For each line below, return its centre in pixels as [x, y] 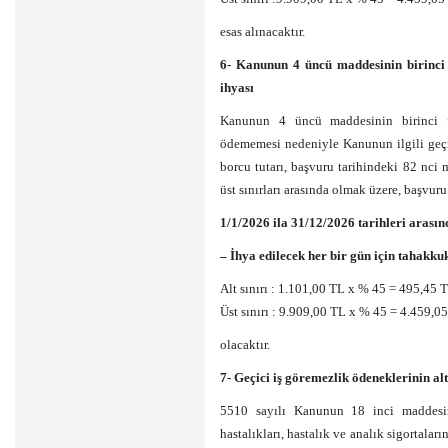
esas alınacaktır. [262, 31]
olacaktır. [245, 344]
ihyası [237, 87]
